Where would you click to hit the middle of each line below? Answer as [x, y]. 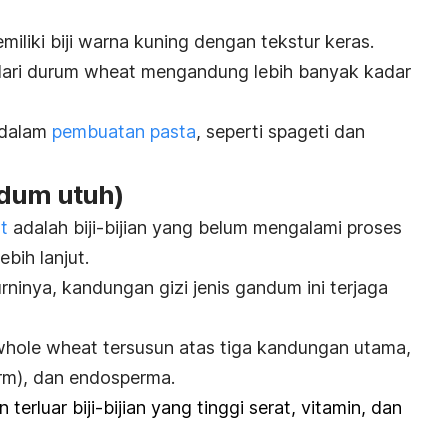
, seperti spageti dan [280, 131]
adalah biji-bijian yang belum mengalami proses [205, 227]
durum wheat [84, 71]
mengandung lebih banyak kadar [276, 71]
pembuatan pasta [124, 131]
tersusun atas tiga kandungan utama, [254, 347]
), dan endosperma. [96, 377]
